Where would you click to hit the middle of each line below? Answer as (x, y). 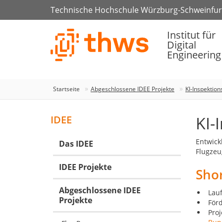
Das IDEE (76, 144)
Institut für (191, 35)
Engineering (194, 55)
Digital (182, 45)
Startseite (66, 89)
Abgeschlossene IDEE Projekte (133, 89)
